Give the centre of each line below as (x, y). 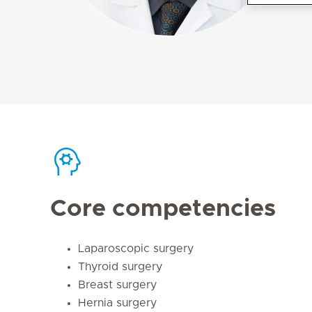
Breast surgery (117, 285)
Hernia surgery (117, 303)
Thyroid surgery (120, 267)
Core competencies (163, 209)
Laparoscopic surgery (136, 249)
